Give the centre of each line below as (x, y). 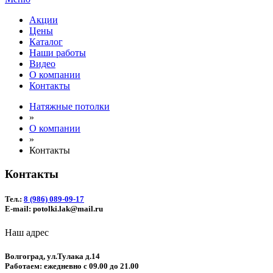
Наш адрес (27, 233)
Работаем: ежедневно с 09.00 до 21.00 (72, 266)
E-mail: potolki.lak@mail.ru (54, 208)
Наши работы (58, 53)
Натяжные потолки (69, 106)
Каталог (46, 42)
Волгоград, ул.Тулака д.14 (52, 257)
